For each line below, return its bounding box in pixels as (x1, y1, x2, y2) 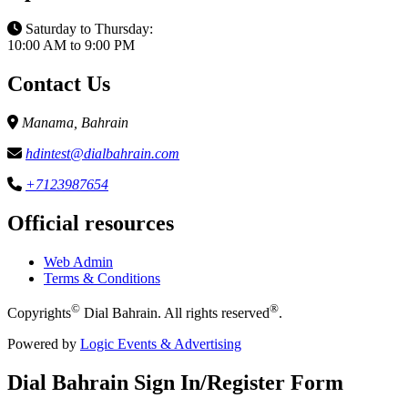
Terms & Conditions (44, 270, 160, 286)
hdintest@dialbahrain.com (25, 145, 179, 161)
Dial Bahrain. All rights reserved (80, 304, 270, 321)
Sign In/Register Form (128, 370, 343, 394)
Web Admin (44, 253, 113, 270)
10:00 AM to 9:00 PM (7, 36, 135, 53)
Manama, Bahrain (18, 114, 128, 130)
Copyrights (7, 304, 71, 321)
